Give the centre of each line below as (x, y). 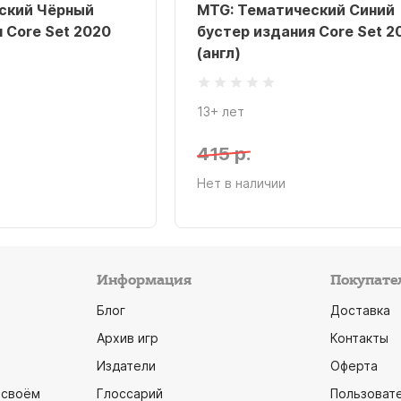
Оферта (354, 366)
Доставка (360, 310)
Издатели (126, 366)
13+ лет (220, 111)
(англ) (218, 53)
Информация (144, 281)
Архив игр (127, 338)
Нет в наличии (241, 183)
